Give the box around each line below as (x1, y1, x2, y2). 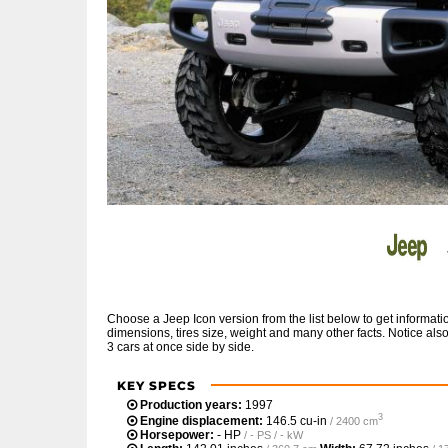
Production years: (140, 397, 242, 412)
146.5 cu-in (266, 413, 327, 428)
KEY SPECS (117, 377, 196, 393)
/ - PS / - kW (244, 428, 303, 441)
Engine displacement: (140, 413, 263, 428)
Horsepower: (140, 427, 214, 442)
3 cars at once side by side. (107, 339, 254, 354)
